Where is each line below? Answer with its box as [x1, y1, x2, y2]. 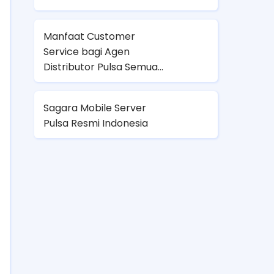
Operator [43, 75, 89, 89]
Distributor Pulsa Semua [43, 59, 158, 74]
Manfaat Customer [43, 29, 135, 43]
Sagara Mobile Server [43, 100, 146, 115]
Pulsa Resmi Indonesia [43, 116, 148, 130]
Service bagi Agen [43, 44, 130, 59]
